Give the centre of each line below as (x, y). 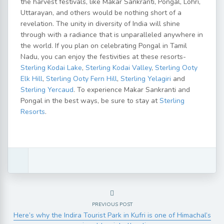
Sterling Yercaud (47, 89)
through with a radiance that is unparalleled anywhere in (112, 34)
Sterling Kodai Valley (118, 67)
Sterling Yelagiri (146, 78)
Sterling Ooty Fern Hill (81, 78)
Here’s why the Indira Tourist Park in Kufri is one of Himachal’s (112, 215)
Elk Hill (31, 78)
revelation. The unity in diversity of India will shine (100, 23)
